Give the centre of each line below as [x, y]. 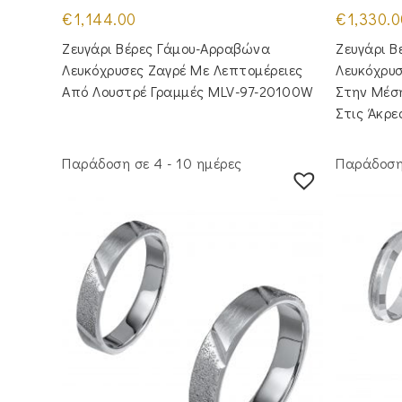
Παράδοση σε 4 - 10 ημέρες [152, 162]
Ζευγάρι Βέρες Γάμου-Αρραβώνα [166, 48]
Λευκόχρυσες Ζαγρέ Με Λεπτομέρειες [183, 70]
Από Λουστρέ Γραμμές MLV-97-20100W [188, 92]
